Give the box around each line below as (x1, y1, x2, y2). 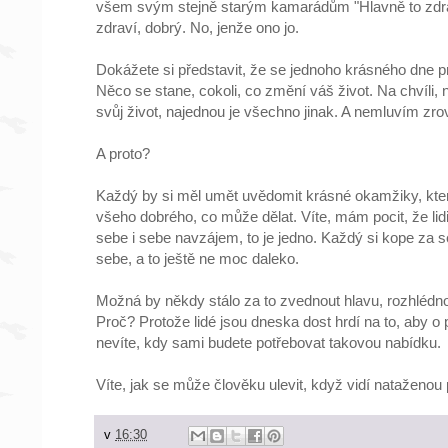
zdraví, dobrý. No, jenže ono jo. (96, 18, 299, 36)
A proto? (96, 144, 150, 162)
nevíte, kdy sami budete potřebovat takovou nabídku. (96, 333, 441, 351)
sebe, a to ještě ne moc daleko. (96, 249, 299, 267)
